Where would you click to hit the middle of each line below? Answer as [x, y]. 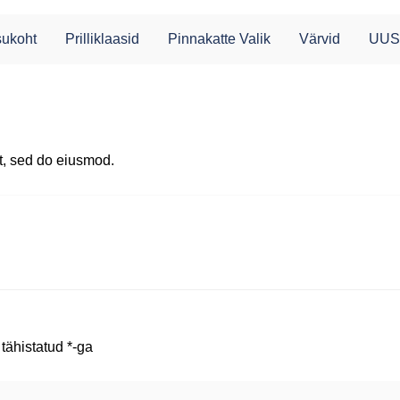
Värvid [320, 39]
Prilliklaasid [102, 39]
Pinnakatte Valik [219, 39]
